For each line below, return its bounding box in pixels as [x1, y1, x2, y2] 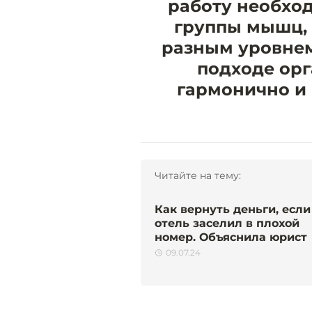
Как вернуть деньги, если [155, 203, 311, 217]
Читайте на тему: [155, 169, 241, 182]
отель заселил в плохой [155, 217, 299, 231]
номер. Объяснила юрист [155, 231, 307, 244]
